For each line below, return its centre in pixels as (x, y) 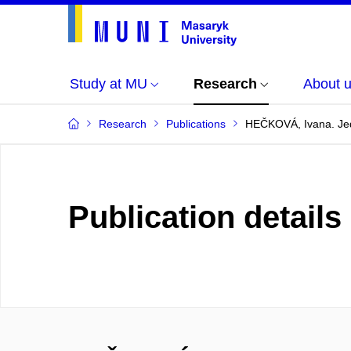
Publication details (205, 217)
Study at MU (109, 84)
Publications (196, 124)
